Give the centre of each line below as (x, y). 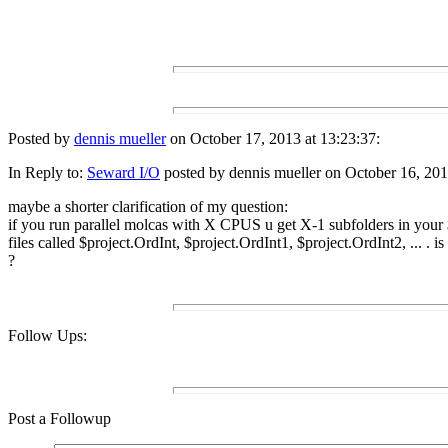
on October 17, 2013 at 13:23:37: (273, 139)
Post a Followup (59, 419)
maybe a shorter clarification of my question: (148, 207)
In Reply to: (47, 173)
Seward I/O (123, 173)
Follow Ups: (47, 336)
